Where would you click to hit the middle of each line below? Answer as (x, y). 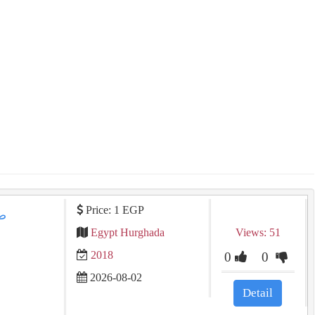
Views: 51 (258, 232)
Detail (258, 293)
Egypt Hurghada (127, 232)
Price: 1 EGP (113, 210)
